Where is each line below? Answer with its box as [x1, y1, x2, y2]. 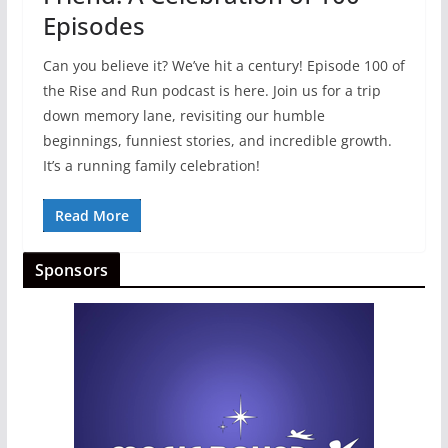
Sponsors [34, 258, 108, 281]
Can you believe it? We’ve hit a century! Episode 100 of [42, 55, 405, 75]
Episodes [42, 8, 145, 42]
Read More [54, 205, 129, 225]
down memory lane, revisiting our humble [42, 105, 325, 125]
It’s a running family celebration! [42, 155, 260, 175]
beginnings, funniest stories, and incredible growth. [42, 130, 392, 150]
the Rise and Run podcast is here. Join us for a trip [42, 80, 381, 100]
